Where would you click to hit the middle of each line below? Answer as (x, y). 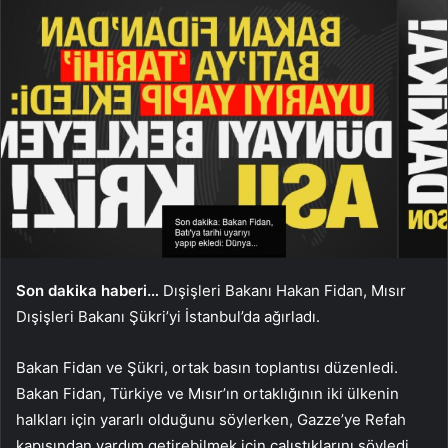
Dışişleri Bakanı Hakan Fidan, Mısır (282, 291)
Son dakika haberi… (87, 291)
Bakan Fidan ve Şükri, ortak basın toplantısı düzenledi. (207, 368)
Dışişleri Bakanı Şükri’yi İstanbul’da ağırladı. (168, 317)
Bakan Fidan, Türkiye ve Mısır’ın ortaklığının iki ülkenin (207, 394)
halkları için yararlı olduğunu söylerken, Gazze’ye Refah (211, 420)
